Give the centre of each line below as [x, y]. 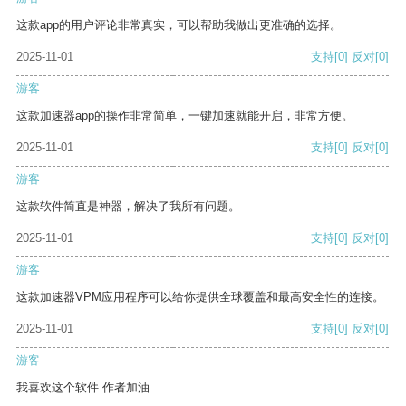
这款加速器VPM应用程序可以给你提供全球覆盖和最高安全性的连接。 [200, 297]
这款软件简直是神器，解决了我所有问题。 [128, 207]
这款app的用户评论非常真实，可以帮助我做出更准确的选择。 [179, 25]
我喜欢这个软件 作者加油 [83, 388]
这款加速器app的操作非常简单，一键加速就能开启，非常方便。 [185, 116]
